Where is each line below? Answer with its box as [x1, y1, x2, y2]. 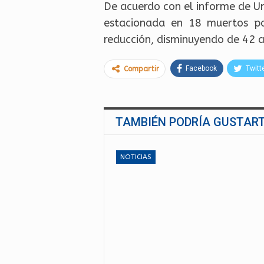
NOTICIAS [120, 153, 151, 161]
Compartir [124, 65, 159, 73]
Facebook [186, 64, 217, 72]
